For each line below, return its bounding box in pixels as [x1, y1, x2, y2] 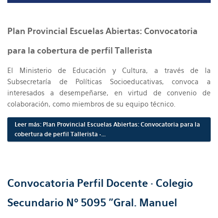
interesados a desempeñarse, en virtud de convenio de [7, 89, 211, 97]
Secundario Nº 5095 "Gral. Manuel [7, 197, 177, 209]
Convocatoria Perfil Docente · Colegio [7, 177, 193, 190]
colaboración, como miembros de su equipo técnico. [7, 100, 176, 109]
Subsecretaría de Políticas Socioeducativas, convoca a [7, 78, 211, 86]
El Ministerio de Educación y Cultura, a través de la [7, 67, 211, 75]
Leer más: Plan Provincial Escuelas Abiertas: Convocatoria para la [15, 121, 200, 128]
